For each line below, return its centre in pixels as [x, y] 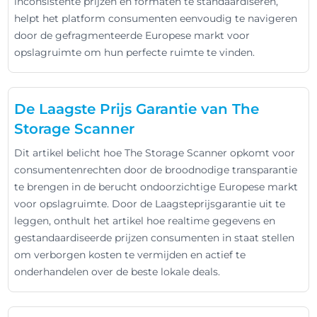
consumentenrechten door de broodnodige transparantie [156, 170]
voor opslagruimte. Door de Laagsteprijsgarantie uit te [150, 204]
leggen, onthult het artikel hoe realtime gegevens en [145, 221]
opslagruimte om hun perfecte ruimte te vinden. [135, 52]
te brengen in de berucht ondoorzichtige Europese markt [156, 187]
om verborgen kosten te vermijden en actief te [130, 255]
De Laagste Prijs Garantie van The [137, 109]
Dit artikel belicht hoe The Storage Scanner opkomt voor [155, 153]
